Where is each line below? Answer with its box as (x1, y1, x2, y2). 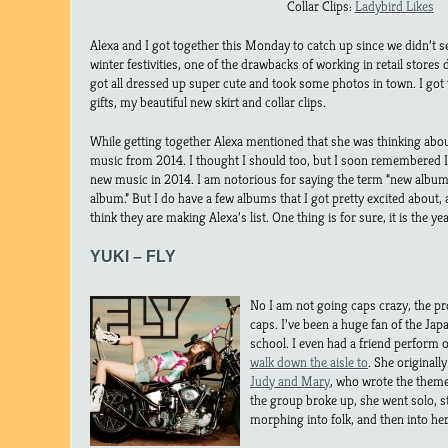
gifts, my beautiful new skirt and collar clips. (90, 93, 326, 112)
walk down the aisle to (250, 353, 368, 372)
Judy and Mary (250, 372, 330, 391)
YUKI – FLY (90, 248, 176, 266)
